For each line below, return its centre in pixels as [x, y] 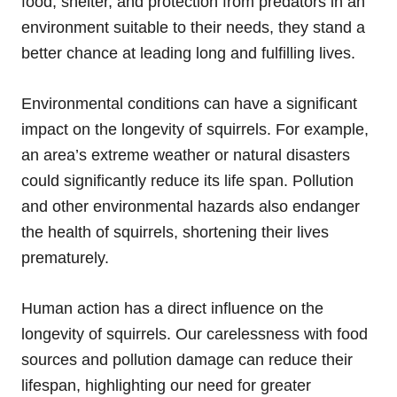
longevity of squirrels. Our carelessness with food [195, 334]
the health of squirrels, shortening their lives [175, 232]
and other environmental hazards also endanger [191, 206]
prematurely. [65, 257]
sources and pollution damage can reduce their [187, 359]
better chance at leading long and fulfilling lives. [188, 53]
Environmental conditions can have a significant [189, 103]
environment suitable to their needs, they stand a [193, 27]
